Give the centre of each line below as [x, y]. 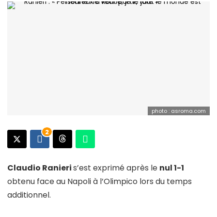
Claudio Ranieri [40, 168]
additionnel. [29, 195]
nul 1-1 [172, 168]
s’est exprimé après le [116, 168]
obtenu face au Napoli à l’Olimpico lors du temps [100, 181]
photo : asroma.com [179, 111]
